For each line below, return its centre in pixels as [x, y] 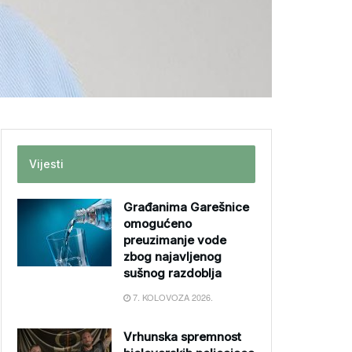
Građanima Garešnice [186, 207]
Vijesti [46, 164]
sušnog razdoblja [172, 273]
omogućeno [158, 224]
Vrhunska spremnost [182, 337]
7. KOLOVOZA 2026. [172, 297]
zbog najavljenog [172, 257]
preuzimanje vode [175, 240]
